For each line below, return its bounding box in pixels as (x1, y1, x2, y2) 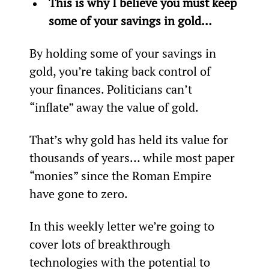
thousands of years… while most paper (29, 149, 238, 166)
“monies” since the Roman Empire (29, 167, 214, 184)
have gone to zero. (29, 185, 128, 202)
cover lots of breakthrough (29, 235, 174, 252)
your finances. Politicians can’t (29, 80, 195, 97)
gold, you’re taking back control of (29, 62, 214, 79)
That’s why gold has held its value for (29, 131, 231, 148)
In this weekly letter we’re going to (29, 217, 217, 234)
